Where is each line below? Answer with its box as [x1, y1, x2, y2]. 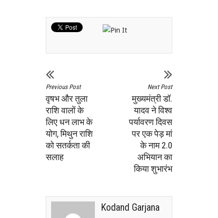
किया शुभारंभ [134, 163, 172, 174]
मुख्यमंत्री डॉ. [132, 93, 172, 104]
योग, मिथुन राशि [46, 128, 93, 139]
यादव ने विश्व [134, 105, 172, 115]
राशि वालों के [46, 105, 84, 115]
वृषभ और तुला [46, 93, 88, 104]
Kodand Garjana [101, 201, 160, 213]
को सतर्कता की [46, 140, 90, 150]
